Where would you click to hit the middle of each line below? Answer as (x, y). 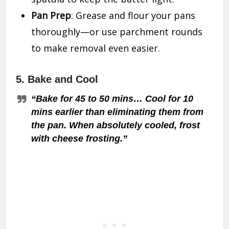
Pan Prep (51, 16)
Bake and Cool (63, 79)
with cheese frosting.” (79, 139)
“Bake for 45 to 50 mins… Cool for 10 (112, 99)
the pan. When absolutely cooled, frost (116, 125)
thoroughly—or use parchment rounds (117, 32)
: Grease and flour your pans (133, 16)
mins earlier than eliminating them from (118, 112)
